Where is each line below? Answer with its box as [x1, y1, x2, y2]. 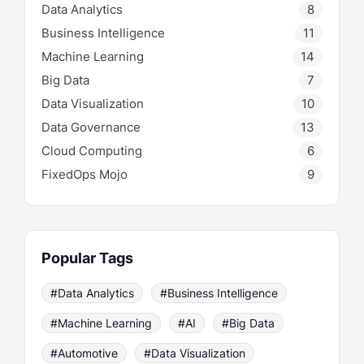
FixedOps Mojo [41, 166, 128, 182]
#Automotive [50, 345, 118, 360]
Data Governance [41, 119, 141, 135]
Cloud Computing [41, 142, 142, 158]
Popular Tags [41, 249, 133, 266]
